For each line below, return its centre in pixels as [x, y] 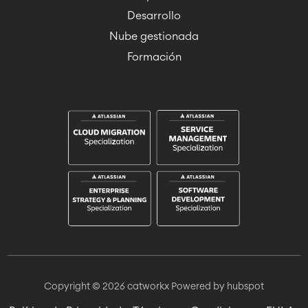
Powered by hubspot [218, 287]
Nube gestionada [154, 36]
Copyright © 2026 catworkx [107, 287]
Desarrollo [154, 16]
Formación [154, 57]
